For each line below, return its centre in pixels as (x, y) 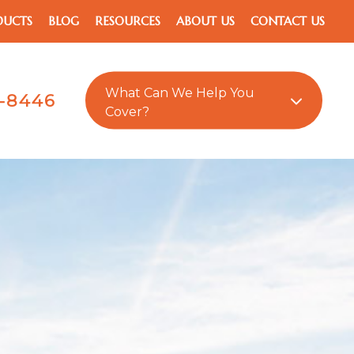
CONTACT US (288, 21)
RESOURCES (128, 21)
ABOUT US (206, 21)
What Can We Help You (180, 92)
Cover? (127, 111)
